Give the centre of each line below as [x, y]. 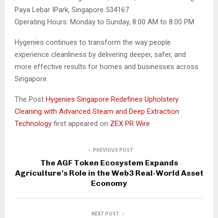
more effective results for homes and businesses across [107, 66]
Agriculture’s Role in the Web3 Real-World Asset [109, 173]
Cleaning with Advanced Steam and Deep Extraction [97, 111]
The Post [30, 99]
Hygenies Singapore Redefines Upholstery [112, 99]
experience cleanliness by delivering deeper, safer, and [100, 54]
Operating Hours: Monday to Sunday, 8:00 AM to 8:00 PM [104, 22]
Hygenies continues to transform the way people [93, 42]
